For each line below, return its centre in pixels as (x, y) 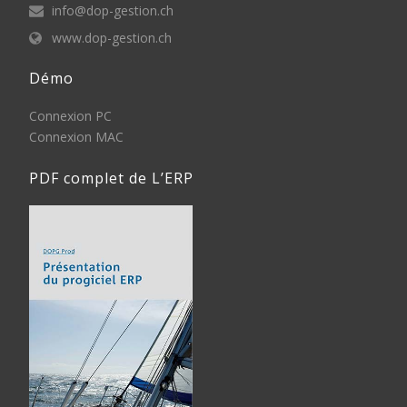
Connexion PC (71, 116)
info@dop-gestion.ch (113, 10)
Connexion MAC (77, 137)
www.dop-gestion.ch (112, 38)
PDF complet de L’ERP (112, 178)
